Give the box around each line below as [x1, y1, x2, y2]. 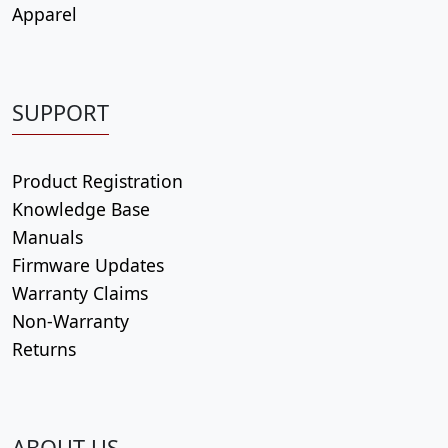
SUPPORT [12, 98, 109, 127]
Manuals [12, 225, 83, 249]
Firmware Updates [12, 253, 164, 277]
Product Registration [12, 169, 183, 193]
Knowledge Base [12, 197, 150, 221]
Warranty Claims [12, 281, 148, 305]
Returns [12, 337, 76, 361]
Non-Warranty [12, 309, 129, 333]
